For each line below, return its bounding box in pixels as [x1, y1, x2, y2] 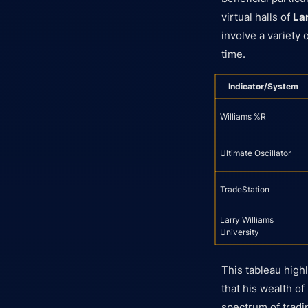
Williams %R [220, 111, 266, 122]
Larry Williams [220, 214, 274, 225]
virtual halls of [221, 10, 293, 23]
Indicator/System [228, 80, 298, 91]
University [220, 226, 259, 237]
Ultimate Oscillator [220, 147, 291, 158]
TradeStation [220, 184, 269, 195]
